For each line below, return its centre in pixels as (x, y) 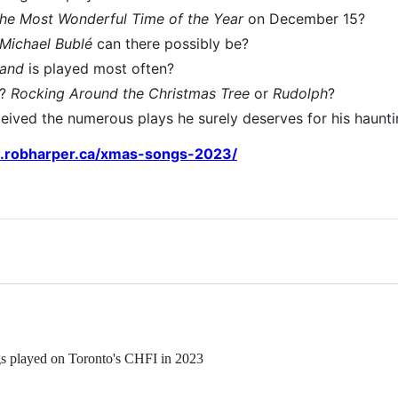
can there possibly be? (171, 43)
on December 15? (304, 18)
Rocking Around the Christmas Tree (130, 93)
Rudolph (300, 93)
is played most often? (99, 68)
